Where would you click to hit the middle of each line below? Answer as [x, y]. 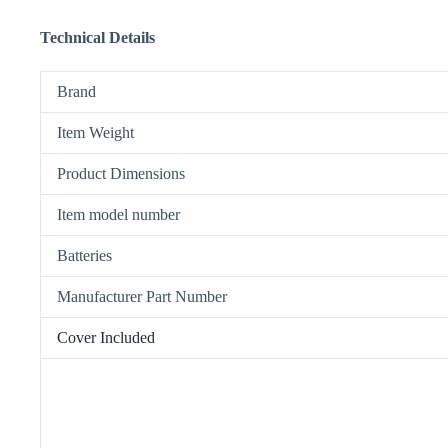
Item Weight [95, 132]
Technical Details [97, 37]
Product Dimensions [121, 173]
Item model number [118, 214]
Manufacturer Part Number [142, 296]
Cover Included [106, 337]
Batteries [84, 255]
